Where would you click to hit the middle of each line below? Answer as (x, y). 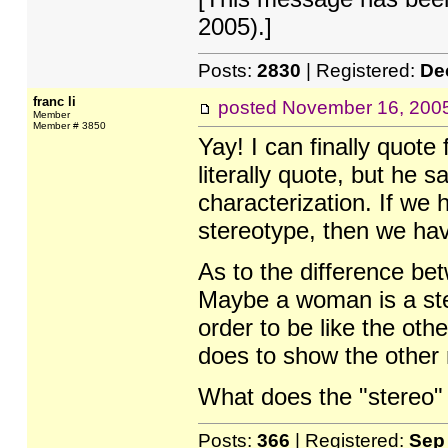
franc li (54, 101)
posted (249, 107)
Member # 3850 (69, 125)
